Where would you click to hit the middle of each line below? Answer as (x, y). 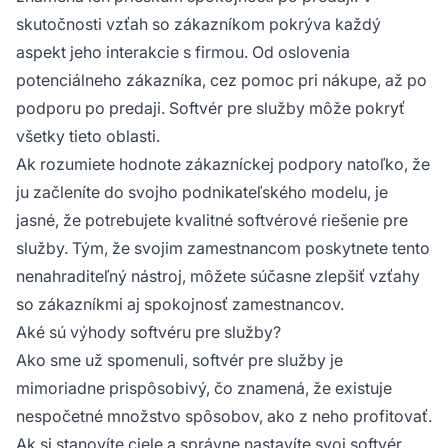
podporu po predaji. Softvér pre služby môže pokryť (210, 107)
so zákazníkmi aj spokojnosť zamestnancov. (180, 303)
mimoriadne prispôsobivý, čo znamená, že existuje (204, 387)
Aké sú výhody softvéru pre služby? (148, 331)
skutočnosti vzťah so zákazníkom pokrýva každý (198, 23)
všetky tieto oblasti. (88, 135)
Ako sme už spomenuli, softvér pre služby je (179, 359)
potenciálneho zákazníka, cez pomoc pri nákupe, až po (221, 79)
